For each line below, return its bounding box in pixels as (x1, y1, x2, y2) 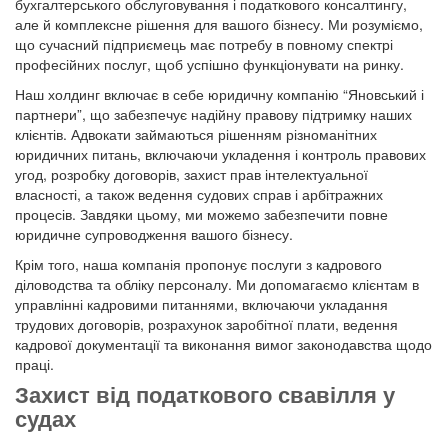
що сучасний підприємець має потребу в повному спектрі (15, 34, 393, 55)
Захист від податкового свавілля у (15, 383, 395, 409)
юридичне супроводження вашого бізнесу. (15, 224, 293, 245)
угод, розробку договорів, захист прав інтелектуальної (15, 164, 368, 185)
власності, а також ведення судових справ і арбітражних (15, 184, 383, 205)
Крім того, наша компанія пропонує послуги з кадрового (15, 254, 382, 275)
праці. (15, 354, 54, 375)
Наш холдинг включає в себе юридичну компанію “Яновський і (15, 84, 424, 105)
